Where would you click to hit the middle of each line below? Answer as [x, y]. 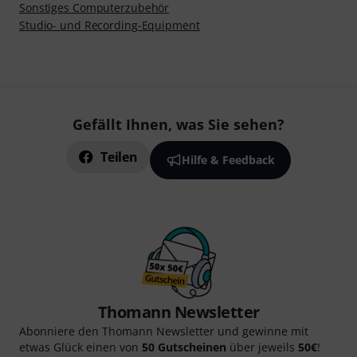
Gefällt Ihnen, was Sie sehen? [178, 124]
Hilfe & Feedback [228, 160]
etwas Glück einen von [80, 347]
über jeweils [262, 347]
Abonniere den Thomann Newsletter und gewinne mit [164, 331]
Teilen [119, 157]
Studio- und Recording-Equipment [110, 25]
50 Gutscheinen [184, 347]
